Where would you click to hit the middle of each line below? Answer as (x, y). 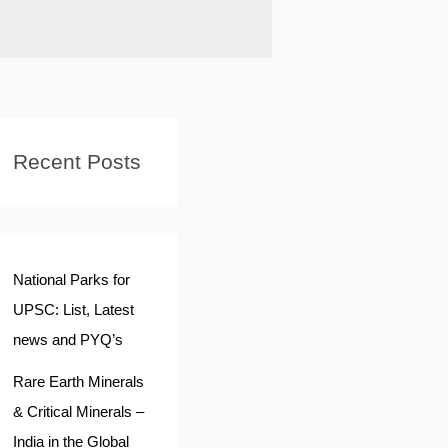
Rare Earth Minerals (79, 381)
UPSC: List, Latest (74, 309)
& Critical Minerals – (79, 411)
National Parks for (72, 279)
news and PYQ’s (68, 339)
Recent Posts (77, 161)
